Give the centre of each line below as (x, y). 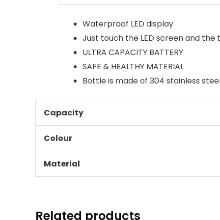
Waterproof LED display (128, 24)
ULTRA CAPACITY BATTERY (133, 53)
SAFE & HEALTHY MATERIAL (133, 67)
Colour (58, 138)
